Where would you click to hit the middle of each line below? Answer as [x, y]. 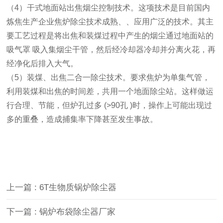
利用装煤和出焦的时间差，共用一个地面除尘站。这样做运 [110, 92]
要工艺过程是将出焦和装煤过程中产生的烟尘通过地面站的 [110, 36]
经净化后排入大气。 [43, 64]
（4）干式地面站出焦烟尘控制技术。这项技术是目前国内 [109, 8]
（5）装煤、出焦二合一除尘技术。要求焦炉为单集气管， [109, 78]
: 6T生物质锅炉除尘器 [76, 188]
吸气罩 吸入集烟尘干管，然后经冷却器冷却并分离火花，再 [111, 50]
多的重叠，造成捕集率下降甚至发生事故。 [82, 119]
